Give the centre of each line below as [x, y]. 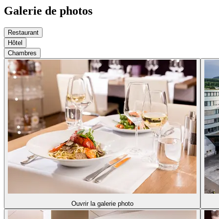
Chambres [22, 53]
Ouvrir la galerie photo [102, 203]
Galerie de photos [48, 11]
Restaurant [23, 32]
